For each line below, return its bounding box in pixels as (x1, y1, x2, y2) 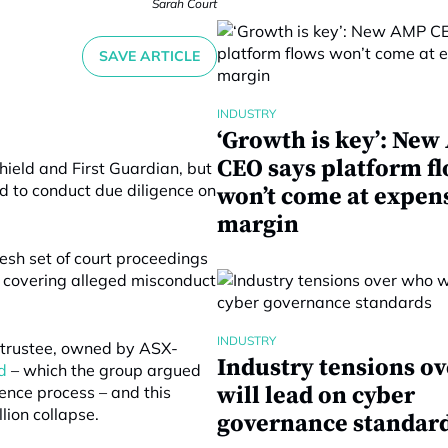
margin (216, 210, 299, 240)
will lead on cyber (216, 381, 415, 411)
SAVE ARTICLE (98, 47, 200, 65)
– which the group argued (7, 360, 201, 380)
